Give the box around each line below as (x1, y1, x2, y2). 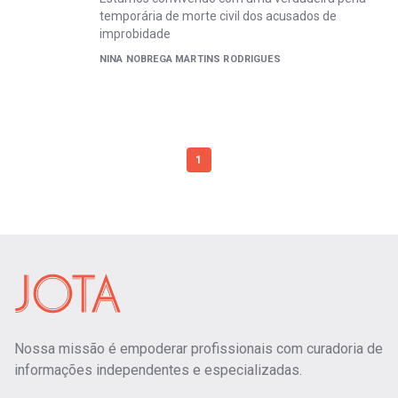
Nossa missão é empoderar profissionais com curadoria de (14, 340, 383, 357)
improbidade (99, 27, 171, 41)
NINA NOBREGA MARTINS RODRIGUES (99, 53, 281, 65)
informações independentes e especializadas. (14, 362, 302, 378)
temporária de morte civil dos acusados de (99, 9, 337, 23)
